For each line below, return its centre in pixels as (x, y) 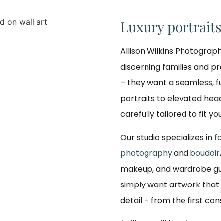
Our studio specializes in (167, 137)
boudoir (205, 153)
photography (146, 153)
